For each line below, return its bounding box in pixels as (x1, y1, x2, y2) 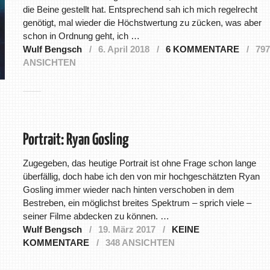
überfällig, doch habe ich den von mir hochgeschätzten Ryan (22, 171, 260, 182)
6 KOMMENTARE (165, 44, 239, 55)
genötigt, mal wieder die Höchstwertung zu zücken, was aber (22, 17, 262, 28)
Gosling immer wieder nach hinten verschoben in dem (22, 184, 234, 195)
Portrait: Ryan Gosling (22, 132, 129, 149)
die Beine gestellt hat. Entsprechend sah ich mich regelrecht (22, 4, 257, 15)
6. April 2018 (98, 44, 149, 55)
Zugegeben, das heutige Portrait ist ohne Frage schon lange (22, 158, 256, 169)
